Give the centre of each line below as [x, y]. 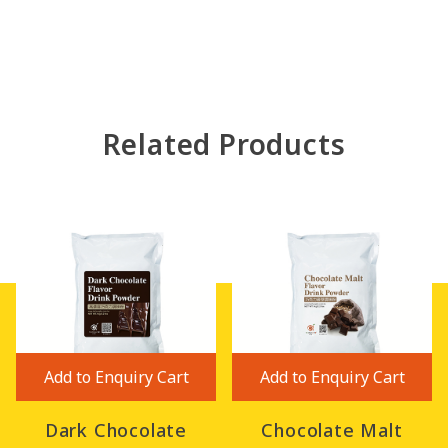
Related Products [224, 144]
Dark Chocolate [116, 430]
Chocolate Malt [332, 430]
